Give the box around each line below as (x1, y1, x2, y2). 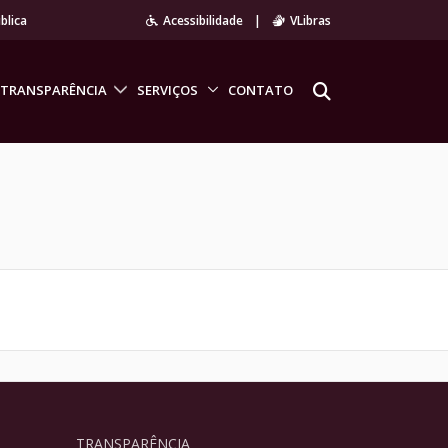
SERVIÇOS (137, 81, 199, 100)
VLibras (290, 12, 331, 29)
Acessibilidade (163, 12, 244, 29)
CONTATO (228, 81, 294, 100)
